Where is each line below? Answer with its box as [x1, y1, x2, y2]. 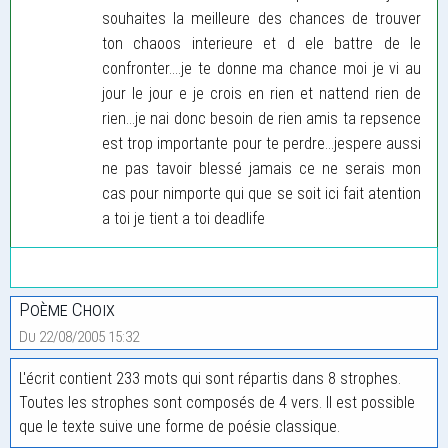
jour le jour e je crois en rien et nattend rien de [102, 83, 421, 103]
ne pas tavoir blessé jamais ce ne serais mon [102, 158, 421, 178]
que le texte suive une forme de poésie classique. [19, 416, 340, 436]
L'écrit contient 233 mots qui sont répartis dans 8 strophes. [19, 368, 401, 388]
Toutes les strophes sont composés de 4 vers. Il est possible [19, 392, 415, 412]
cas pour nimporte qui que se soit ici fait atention [102, 183, 421, 203]
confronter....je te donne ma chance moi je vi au [102, 58, 421, 78]
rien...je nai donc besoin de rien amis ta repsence [102, 108, 421, 128]
